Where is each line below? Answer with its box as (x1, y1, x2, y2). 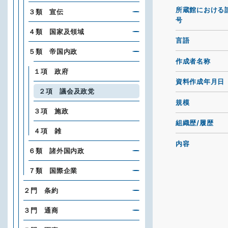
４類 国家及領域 (28, 27, 84, 36)
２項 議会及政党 (39, 87, 95, 95)
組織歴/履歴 (176, 119, 214, 127)
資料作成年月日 (176, 77, 224, 86)
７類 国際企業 (28, 166, 77, 175)
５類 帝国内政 (28, 47, 77, 55)
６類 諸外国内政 (28, 147, 84, 155)
